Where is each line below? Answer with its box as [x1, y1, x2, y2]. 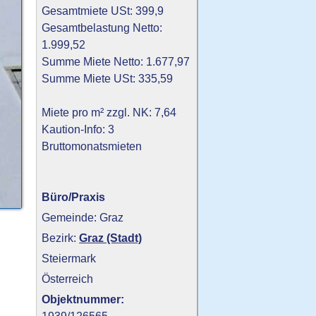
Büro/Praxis [42, 190, 106, 204]
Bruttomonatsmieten [42, 140, 142, 153]
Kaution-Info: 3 [42, 123, 115, 136]
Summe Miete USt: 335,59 [42, 72, 174, 85]
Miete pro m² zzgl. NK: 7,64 [42, 106, 177, 119]
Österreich [42, 272, 94, 286]
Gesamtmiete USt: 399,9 [42, 4, 164, 18]
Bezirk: [42, 231, 80, 245]
